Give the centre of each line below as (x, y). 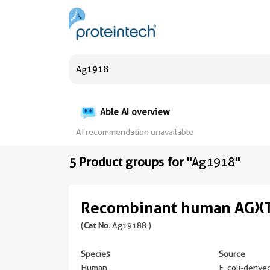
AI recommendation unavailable (135, 132)
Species (95, 254)
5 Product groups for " (130, 162)
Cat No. (97, 225)
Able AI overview (135, 112)
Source (232, 254)
